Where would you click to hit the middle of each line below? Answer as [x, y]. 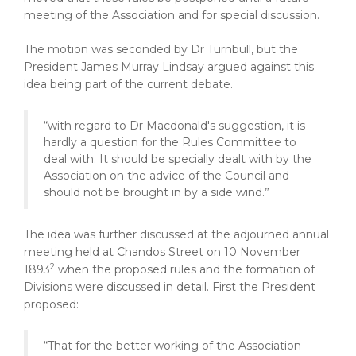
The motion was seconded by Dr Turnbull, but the [161, 49]
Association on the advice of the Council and [166, 176]
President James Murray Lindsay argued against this [169, 67]
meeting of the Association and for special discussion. [172, 15]
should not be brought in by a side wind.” [157, 192]
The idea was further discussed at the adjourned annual [176, 234]
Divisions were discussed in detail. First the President [170, 287]
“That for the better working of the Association [172, 346]
